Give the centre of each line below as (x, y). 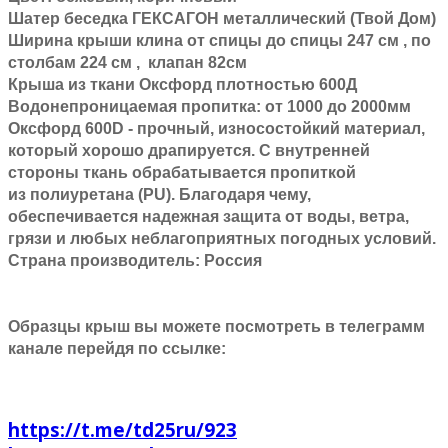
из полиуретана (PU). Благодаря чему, (159, 195)
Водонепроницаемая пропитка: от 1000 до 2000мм (209, 107)
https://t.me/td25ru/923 (122, 429)
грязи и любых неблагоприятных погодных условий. (222, 239)
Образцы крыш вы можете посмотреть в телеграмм (216, 326)
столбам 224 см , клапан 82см (127, 63)
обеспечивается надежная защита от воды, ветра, (208, 217)
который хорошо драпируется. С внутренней (189, 151)
